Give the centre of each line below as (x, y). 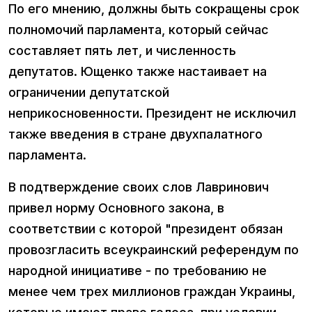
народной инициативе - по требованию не (138, 271)
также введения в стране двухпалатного (135, 134)
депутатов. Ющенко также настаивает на (138, 72)
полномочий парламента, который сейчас (139, 30)
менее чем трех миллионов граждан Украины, (152, 292)
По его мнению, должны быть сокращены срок (154, 9)
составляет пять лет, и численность (122, 51)
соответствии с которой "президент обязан (146, 229)
